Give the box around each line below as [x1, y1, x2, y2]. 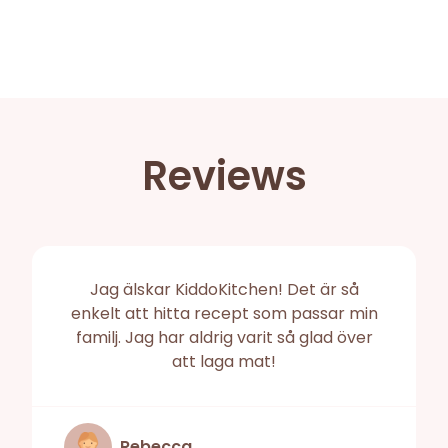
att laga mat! [172, 350, 276, 374]
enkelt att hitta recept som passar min [70, 302, 378, 326]
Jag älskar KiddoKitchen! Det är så [89, 278, 359, 302]
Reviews [141, 148, 307, 205]
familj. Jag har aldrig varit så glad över [75, 326, 373, 350]
